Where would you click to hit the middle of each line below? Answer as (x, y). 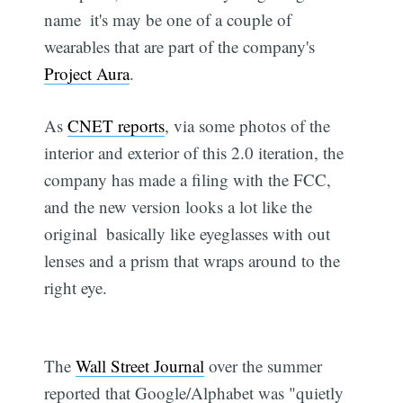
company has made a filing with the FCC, (188, 180)
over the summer (264, 366)
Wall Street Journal (140, 366)
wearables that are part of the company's (180, 46)
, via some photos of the (248, 126)
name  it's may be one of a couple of (168, 19)
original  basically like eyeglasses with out (188, 234)
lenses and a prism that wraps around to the (193, 261)
